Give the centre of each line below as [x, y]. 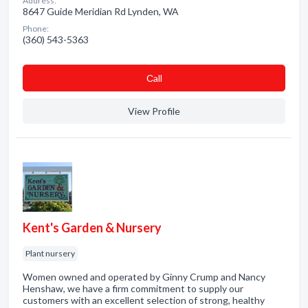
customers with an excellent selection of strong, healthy [144, 300]
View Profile [154, 111]
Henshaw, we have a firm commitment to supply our [133, 288]
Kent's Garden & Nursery [92, 228]
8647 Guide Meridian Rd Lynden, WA [101, 11]
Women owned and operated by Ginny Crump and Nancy [144, 277]
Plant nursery [50, 253]
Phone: [36, 29]
